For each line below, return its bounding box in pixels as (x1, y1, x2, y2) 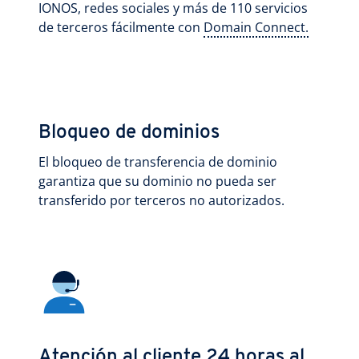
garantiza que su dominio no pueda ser (38, 172, 276, 190)
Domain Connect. (204, 18, 309, 36)
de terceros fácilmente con (38, 18, 204, 36)
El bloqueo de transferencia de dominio (38, 153, 277, 171)
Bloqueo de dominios (38, 123, 220, 143)
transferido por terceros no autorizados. (38, 192, 284, 209)
